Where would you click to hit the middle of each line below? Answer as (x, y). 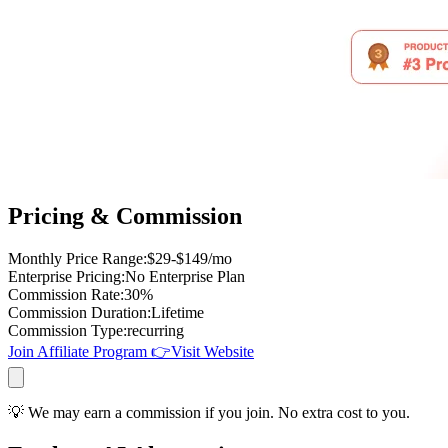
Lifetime (177, 312)
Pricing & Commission (125, 215)
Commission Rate (64, 294)
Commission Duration (77, 312)
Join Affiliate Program (77, 351)
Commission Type (65, 330)
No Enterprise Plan (185, 276)
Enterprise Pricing (64, 276)
